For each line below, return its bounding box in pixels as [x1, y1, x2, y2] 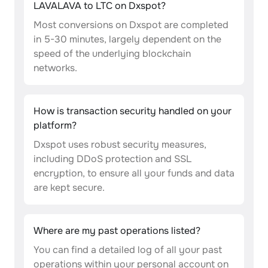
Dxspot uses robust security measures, [33, 138, 206, 151]
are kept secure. [33, 181, 105, 194]
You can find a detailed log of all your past [33, 243, 222, 256]
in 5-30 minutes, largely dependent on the [33, 33, 221, 45]
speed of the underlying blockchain [33, 47, 191, 60]
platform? [33, 119, 77, 132]
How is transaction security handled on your [33, 105, 232, 117]
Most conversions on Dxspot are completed [33, 19, 229, 31]
